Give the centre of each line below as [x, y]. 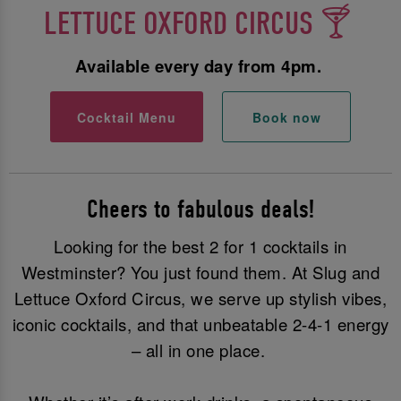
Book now [286, 117]
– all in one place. [200, 350]
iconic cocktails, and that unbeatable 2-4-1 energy [200, 324]
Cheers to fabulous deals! [200, 209]
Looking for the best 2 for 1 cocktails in [200, 247]
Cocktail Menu [126, 117]
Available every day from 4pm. [200, 65]
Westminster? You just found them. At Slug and [200, 273]
